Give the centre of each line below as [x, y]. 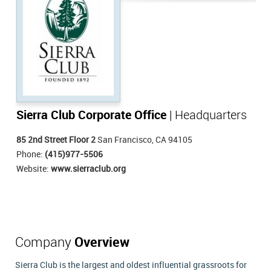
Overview [102, 243]
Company [45, 243]
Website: [34, 169]
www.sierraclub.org [88, 169]
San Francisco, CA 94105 [144, 140]
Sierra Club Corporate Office [91, 115]
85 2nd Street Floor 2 [56, 140]
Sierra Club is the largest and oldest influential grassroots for [131, 265]
